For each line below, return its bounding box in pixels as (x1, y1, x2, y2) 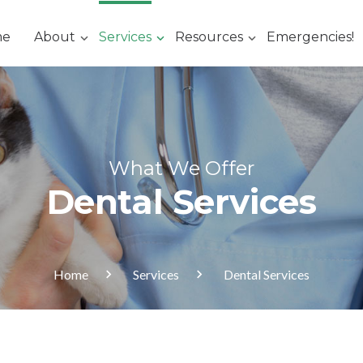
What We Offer (109, 156, 254, 180)
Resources (175, 29, 243, 45)
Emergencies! (267, 29, 354, 45)
